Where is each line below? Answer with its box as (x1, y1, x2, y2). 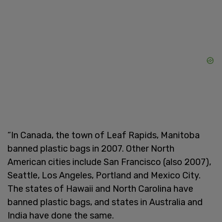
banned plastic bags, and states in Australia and (7, 196, 203, 208)
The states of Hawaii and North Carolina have (7, 183, 193, 194)
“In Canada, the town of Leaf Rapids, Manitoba (7, 129, 200, 141)
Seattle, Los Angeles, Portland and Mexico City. (7, 169, 201, 181)
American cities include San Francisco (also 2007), (7, 156, 211, 167)
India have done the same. (7, 210, 114, 221)
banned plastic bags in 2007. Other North (7, 143, 174, 154)
